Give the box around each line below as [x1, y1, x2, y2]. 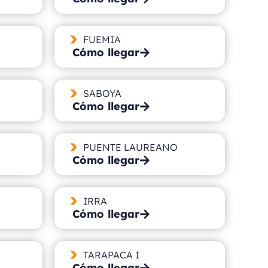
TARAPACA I [83, 248, 139, 261]
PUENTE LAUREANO [83, 141, 178, 153]
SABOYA [83, 87, 121, 99]
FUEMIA [83, 33, 121, 45]
